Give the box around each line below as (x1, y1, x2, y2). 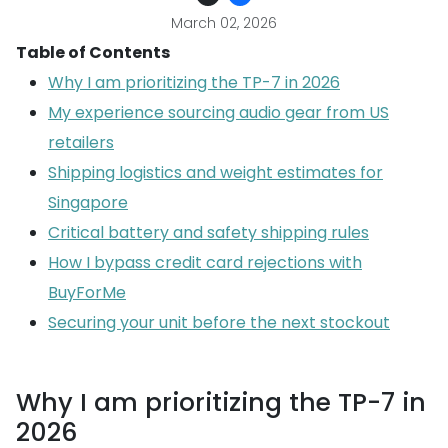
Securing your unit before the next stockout (48, 311, 390, 334)
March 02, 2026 (171, 13, 277, 33)
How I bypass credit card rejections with (48, 251, 362, 274)
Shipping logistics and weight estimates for (48, 161, 383, 184)
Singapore (48, 191, 128, 214)
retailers (48, 131, 114, 154)
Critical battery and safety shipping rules (48, 221, 369, 244)
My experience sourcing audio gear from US (48, 101, 389, 124)
